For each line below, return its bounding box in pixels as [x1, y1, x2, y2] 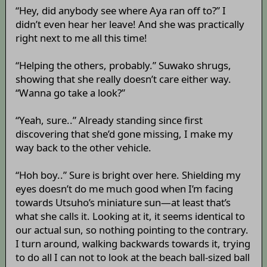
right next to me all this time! [15, 31, 147, 45]
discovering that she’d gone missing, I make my [15, 127, 233, 141]
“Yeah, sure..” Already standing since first [15, 113, 203, 128]
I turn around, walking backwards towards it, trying [15, 237, 250, 251]
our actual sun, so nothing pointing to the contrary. [15, 223, 249, 237]
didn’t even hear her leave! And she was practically [15, 17, 244, 32]
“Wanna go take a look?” [15, 86, 125, 100]
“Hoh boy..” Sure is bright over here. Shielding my [15, 168, 241, 182]
